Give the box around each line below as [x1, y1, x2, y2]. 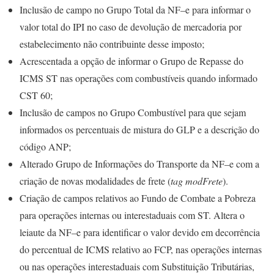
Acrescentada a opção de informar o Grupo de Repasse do [20, 54, 243, 67]
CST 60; [20, 89, 53, 102]
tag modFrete [171, 174, 223, 187]
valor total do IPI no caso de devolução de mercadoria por [20, 20, 242, 33]
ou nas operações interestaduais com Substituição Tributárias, [20, 260, 254, 273]
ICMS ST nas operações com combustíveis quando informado [20, 72, 257, 84]
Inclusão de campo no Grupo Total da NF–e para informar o [20, 3, 251, 16]
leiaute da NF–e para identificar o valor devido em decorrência [20, 226, 260, 239]
